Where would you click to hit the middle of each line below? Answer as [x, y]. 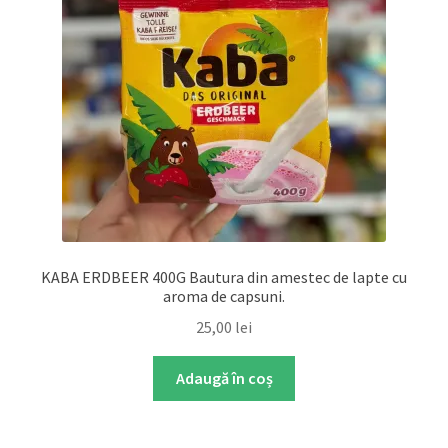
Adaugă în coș [224, 377]
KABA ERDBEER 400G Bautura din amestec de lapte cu [224, 277]
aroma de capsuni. [224, 296]
